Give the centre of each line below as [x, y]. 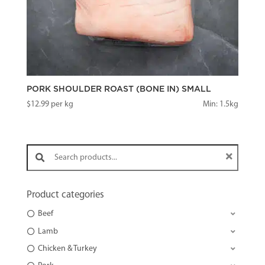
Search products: [43, 144]
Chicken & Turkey [67, 248]
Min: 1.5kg [221, 104]
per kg [61, 104]
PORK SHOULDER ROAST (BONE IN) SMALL [119, 89]
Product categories [65, 195]
